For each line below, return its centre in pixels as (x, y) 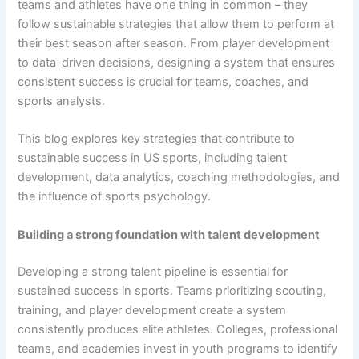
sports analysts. (62, 101)
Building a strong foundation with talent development (169, 234)
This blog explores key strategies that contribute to (157, 139)
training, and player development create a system (152, 310)
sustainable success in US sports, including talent (153, 158)
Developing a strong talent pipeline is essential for (153, 271)
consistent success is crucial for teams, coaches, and (163, 81)
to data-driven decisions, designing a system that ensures (177, 62)
